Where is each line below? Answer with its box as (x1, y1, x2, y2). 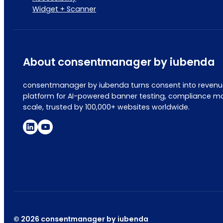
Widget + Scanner (32, 3, 97, 14)
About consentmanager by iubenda (23, 54, 216, 69)
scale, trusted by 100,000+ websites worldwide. (23, 102, 190, 112)
